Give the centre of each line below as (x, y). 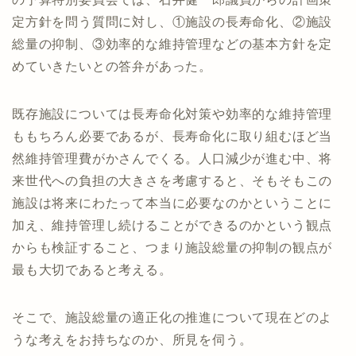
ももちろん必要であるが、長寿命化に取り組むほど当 (172, 136)
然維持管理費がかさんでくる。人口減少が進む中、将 (172, 158)
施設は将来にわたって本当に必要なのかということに (172, 203)
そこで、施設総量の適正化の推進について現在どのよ (172, 317)
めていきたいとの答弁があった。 (112, 66)
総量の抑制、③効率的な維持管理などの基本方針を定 (172, 44)
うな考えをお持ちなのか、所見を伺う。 (132, 339)
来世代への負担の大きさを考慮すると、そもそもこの (172, 180)
